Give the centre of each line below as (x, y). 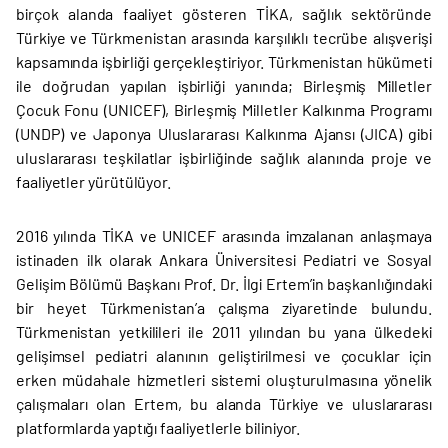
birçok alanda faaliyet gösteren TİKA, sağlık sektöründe (224, 14)
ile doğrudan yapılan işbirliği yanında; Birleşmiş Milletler (224, 86)
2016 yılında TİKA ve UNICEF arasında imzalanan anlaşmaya (224, 236)
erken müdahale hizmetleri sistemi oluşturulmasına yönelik (224, 380)
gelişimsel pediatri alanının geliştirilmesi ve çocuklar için (224, 356)
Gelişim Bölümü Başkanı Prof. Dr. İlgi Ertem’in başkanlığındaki (224, 284)
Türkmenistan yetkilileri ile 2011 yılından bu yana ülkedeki (224, 332)
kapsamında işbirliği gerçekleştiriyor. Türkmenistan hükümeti (224, 62)
